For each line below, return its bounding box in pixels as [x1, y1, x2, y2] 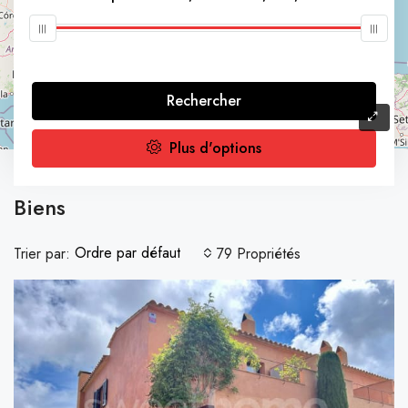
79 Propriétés [217, 242, 301, 264]
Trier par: [14, 242, 70, 264]
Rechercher [167, 90, 241, 112]
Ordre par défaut [75, 242, 180, 264]
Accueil [34, 166, 69, 183]
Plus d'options [165, 138, 261, 159]
